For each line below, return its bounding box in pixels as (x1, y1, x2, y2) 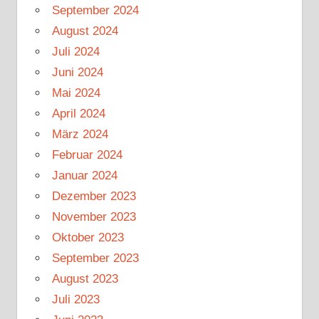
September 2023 (51, 251, 139, 265)
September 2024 (51, 3, 139, 17)
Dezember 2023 (51, 189, 136, 203)
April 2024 (51, 106, 105, 120)
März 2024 (51, 127, 108, 141)
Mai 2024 (51, 85, 100, 100)
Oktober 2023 (51, 230, 124, 244)
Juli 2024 (51, 44, 100, 58)
